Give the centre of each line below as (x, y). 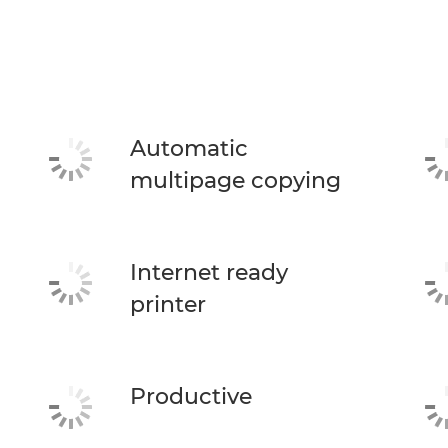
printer (167, 304)
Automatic (188, 148)
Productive (190, 396)
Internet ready (208, 272)
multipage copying (235, 180)
